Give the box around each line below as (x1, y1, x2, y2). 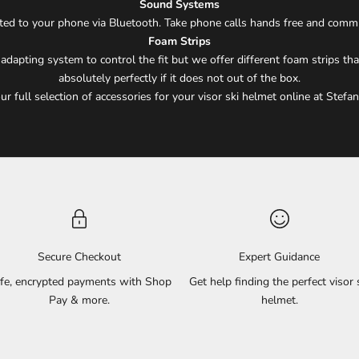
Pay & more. (49, 292, 111, 309)
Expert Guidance (239, 249, 321, 265)
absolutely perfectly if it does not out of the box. (58, 71, 301, 87)
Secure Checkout (38, 249, 122, 265)
